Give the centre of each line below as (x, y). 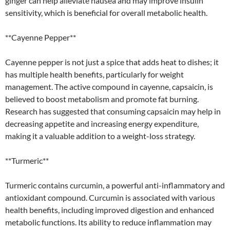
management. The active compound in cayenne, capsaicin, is (109, 86)
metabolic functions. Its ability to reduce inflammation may (108, 222)
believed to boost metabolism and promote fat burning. (102, 99)
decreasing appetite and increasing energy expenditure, (102, 123)
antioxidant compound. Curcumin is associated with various (110, 197)
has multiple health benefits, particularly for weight (94, 74)
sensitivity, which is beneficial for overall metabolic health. (106, 12)
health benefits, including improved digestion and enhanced (110, 209)
